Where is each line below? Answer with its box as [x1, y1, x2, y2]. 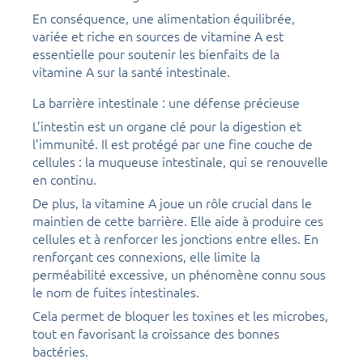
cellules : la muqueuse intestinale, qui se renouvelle [32, 152, 328, 170]
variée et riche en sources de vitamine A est [32, 26, 284, 45]
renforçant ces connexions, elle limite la [32, 246, 260, 265]
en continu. [32, 169, 96, 188]
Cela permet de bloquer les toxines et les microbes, [32, 305, 328, 324]
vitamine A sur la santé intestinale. [32, 62, 230, 80]
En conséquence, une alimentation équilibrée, [32, 8, 295, 27]
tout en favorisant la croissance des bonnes [32, 323, 280, 342]
